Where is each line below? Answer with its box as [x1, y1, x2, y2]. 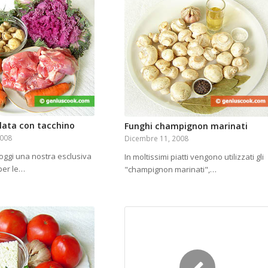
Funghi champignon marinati [124, 120, 248, 132]
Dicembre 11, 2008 [124, 133, 188, 144]
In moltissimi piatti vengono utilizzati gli [124, 151, 264, 163]
